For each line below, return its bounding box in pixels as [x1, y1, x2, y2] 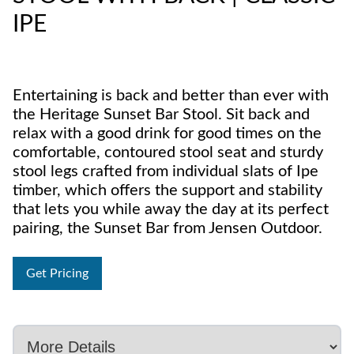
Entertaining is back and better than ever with [13, 88, 329, 104]
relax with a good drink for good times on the [13, 126, 322, 141]
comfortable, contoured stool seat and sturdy [13, 145, 323, 160]
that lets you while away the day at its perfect [13, 201, 329, 217]
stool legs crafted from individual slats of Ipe [13, 164, 318, 179]
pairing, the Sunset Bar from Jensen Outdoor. [13, 220, 322, 236]
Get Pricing [26, 267, 88, 280]
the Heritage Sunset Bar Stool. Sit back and [13, 107, 310, 122]
